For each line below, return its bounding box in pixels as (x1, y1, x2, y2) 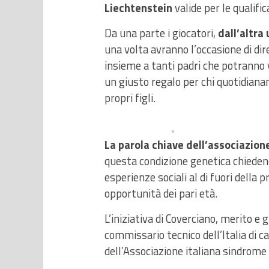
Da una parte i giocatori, (104, 25, 218, 42)
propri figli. (104, 89, 156, 107)
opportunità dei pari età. (104, 185, 217, 202)
